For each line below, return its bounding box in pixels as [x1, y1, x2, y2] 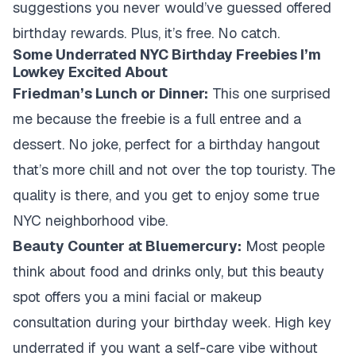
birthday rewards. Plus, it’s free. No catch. [13, 24, 280, 42]
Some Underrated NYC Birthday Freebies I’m [13, 45, 321, 64]
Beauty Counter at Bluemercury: [13, 237, 242, 255]
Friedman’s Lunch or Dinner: [13, 84, 208, 103]
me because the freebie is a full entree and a [13, 110, 301, 128]
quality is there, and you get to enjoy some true [13, 186, 319, 204]
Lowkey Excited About [13, 63, 168, 81]
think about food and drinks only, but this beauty [13, 262, 324, 281]
